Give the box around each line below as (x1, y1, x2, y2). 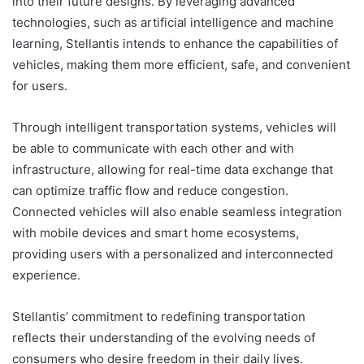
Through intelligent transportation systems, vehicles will (12, 119, 336, 135)
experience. (12, 266, 80, 283)
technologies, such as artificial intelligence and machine (12, 14, 334, 30)
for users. (12, 77, 67, 93)
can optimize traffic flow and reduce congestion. (12, 182, 288, 198)
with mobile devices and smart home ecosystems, (12, 224, 299, 240)
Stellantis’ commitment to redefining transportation (12, 308, 305, 324)
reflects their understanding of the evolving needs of (12, 329, 315, 345)
